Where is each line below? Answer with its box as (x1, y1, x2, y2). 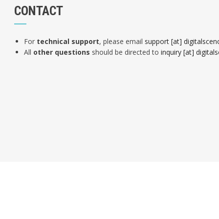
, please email (99, 37, 145, 46)
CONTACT (14, 3, 63, 18)
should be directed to (90, 47, 161, 57)
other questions (33, 47, 90, 57)
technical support (37, 37, 99, 46)
